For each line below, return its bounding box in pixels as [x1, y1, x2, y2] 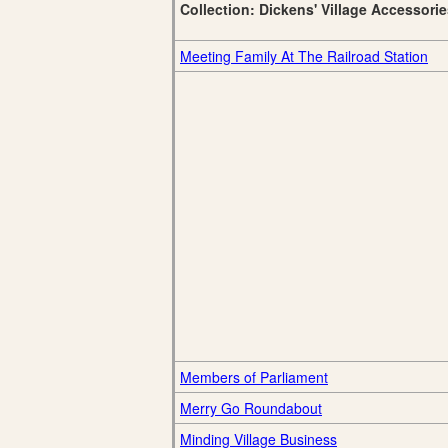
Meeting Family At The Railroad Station [180, 46, 428, 66]
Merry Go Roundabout [180, 398, 322, 418]
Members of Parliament [180, 367, 328, 387]
